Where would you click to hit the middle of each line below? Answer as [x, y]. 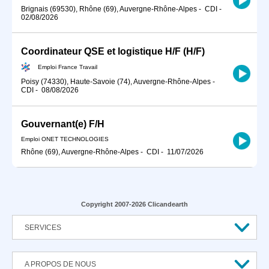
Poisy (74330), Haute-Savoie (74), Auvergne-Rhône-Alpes [116, 82]
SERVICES [43, 228]
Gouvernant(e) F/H [63, 124]
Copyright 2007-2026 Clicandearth [134, 204]
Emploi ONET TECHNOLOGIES [65, 139]
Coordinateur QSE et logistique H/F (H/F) [113, 51]
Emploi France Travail [68, 67]
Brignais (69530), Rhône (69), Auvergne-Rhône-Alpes [109, 9]
